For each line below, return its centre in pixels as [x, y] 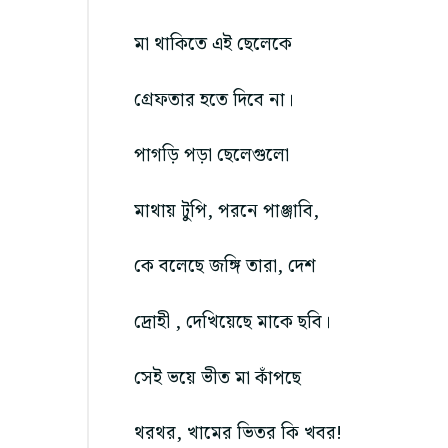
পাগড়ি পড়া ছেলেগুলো [211, 156]
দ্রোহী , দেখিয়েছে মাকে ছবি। [232, 323]
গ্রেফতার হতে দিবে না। [214, 100]
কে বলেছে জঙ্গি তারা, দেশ [225, 267]
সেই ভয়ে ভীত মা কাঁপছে [217, 378]
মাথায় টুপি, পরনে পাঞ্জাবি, [226, 211]
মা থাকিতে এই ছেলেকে [213, 45]
